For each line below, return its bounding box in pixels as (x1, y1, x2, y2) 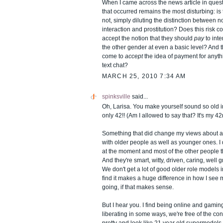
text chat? (102, 61, 128, 69)
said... (130, 93, 148, 100)
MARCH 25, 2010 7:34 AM (102, 73, 186, 80)
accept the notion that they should (102, 34, 194, 42)
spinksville (102, 93, 130, 100)
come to (102, 52, 125, 60)
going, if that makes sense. (102, 184, 174, 191)
